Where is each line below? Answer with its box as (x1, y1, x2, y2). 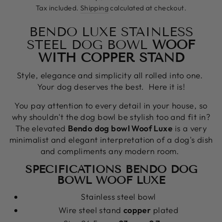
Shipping (80, 3, 109, 12)
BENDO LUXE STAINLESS (29, 24, 193, 40)
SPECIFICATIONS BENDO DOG (25, 163, 197, 176)
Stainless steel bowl (81, 191, 156, 202)
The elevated (15, 123, 68, 133)
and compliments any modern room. (40, 146, 182, 156)
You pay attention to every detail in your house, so (14, 100, 208, 111)
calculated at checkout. (109, 3, 187, 12)
